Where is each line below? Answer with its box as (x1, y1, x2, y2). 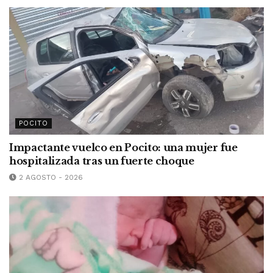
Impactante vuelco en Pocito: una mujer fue (9, 141, 238, 154)
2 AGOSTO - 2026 (16, 172, 83, 182)
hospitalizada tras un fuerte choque (9, 154, 194, 167)
